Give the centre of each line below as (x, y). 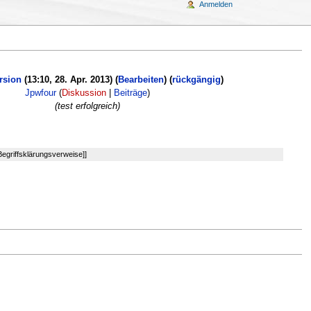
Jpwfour (41, 93)
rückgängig (197, 79)
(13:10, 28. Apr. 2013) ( (70, 79)
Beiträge (131, 93)
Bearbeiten (141, 79)
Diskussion (84, 93)
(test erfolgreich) (88, 106)
